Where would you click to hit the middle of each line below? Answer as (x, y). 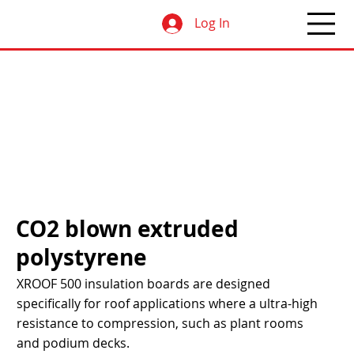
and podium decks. (73, 343)
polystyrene (82, 257)
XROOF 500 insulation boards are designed (143, 283)
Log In (212, 23)
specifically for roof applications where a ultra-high (167, 303)
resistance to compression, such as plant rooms (160, 323)
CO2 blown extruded (128, 228)
